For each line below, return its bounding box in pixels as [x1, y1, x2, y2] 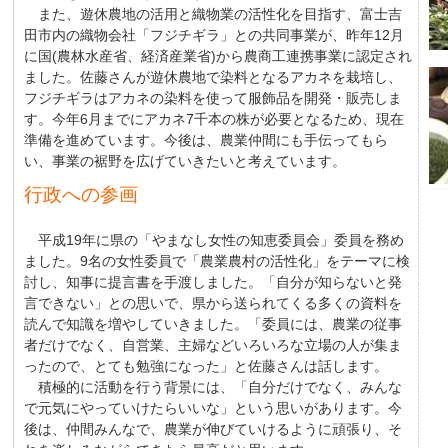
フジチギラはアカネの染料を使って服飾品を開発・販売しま [24, 90, 402, 106]
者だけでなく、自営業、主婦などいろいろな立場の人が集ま [24, 337, 402, 353]
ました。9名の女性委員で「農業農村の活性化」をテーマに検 [24, 253, 410, 269]
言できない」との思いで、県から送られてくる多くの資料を [24, 295, 402, 311]
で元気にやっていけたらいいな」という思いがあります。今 [24, 400, 402, 416]
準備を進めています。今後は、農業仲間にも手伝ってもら [24, 132, 388, 148]
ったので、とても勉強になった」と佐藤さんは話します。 [24, 358, 388, 374]
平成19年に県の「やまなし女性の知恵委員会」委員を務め [24, 232, 404, 248]
